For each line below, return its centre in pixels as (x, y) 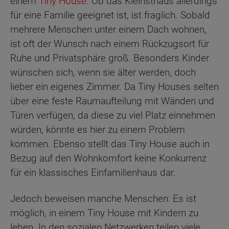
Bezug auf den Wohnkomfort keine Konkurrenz (108, 158)
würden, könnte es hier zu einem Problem (98, 130)
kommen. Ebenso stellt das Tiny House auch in (110, 144)
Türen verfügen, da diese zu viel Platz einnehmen (113, 116)
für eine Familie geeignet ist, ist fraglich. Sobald (110, 15)
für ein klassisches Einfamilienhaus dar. (93, 173)
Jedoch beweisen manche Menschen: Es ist (103, 198)
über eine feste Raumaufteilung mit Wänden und (112, 101)
